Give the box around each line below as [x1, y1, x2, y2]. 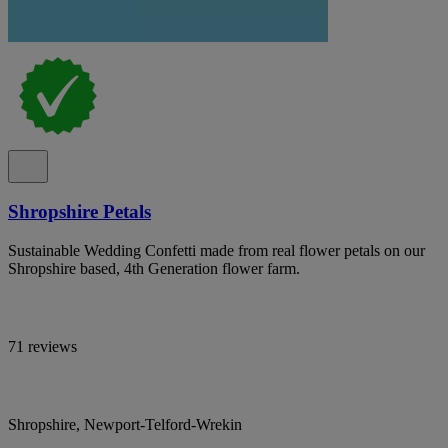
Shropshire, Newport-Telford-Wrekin [8, 416, 242, 433]
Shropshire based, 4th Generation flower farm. [8, 260, 300, 277]
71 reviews [8, 338, 77, 355]
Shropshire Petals [8, 201, 151, 223]
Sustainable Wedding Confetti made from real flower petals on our [8, 242, 425, 259]
